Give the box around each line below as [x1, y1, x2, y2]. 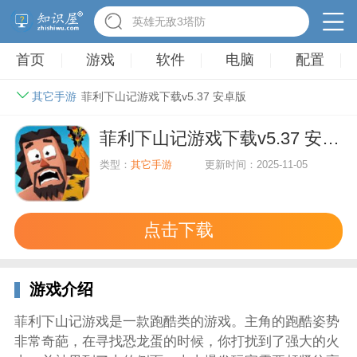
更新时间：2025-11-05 [205, 159, 308, 171]
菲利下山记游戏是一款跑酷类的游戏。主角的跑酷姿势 [14, 314, 339, 330]
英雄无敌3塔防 [132, 14, 206, 28]
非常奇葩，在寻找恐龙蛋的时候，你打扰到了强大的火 [14, 334, 339, 350]
